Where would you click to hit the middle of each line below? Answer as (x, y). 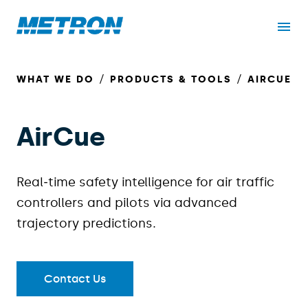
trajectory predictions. (86, 224)
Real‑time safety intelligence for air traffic (145, 183)
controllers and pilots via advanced (127, 203)
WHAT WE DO (55, 80)
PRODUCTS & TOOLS (171, 80)
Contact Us (75, 279)
